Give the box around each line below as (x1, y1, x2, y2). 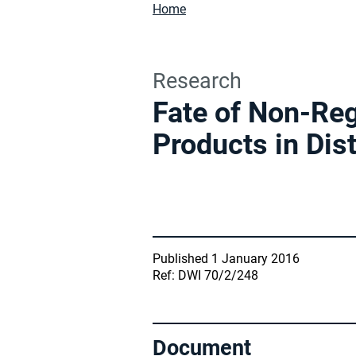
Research (153, 68, 242, 94)
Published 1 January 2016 (153, 251, 300, 266)
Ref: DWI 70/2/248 (153, 268, 258, 283)
